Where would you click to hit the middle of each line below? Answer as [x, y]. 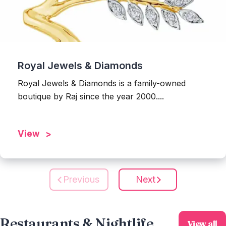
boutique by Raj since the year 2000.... [91, 96]
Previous [81, 180]
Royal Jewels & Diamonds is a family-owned [102, 83]
